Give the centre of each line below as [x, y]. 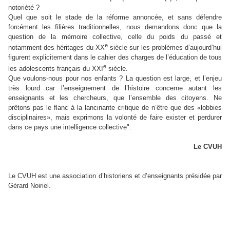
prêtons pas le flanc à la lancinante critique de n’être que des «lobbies [115, 107]
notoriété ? [24, 7]
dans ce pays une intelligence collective [68, 127]
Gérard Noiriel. [30, 185]
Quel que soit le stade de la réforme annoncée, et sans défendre [115, 17]
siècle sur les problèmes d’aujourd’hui [165, 48]
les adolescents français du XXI [56, 68]
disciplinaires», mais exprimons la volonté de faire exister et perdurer [115, 117]
